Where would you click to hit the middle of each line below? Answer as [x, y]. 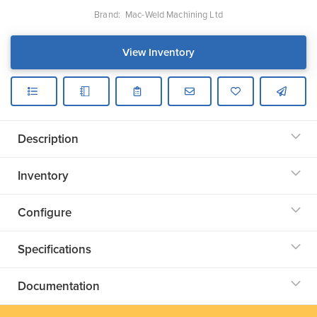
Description [48, 139]
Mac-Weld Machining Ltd [174, 15]
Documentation [59, 287]
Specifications [54, 250]
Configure [45, 213]
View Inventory [158, 53]
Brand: [109, 15]
